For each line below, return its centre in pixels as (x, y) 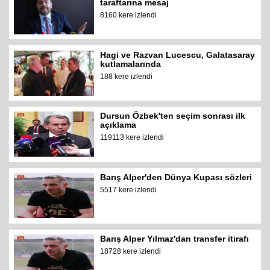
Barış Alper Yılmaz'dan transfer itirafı (175, 238)
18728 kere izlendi (131, 251)
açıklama (118, 125)
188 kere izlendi (127, 76)
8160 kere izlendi (129, 15)
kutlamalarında (131, 64)
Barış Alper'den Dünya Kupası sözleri (176, 177)
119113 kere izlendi (132, 138)
